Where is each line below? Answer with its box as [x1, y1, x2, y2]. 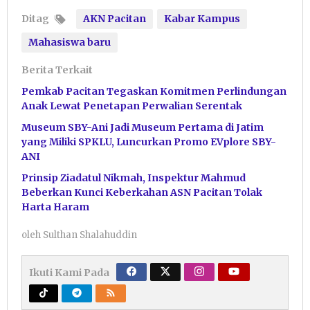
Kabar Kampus [164, 12, 240, 25]
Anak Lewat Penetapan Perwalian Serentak [21, 99, 242, 112]
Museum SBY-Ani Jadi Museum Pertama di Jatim [21, 120, 264, 134]
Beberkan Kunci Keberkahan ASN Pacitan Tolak [21, 185, 262, 199]
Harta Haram [21, 200, 89, 213]
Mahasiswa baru [28, 35, 111, 48]
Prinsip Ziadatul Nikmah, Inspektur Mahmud [21, 171, 246, 184]
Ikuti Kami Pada [29, 266, 109, 279]
